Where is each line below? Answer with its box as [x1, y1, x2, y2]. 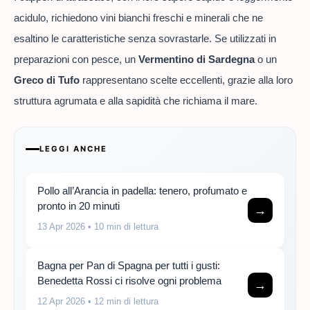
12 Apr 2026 [37, 296, 85, 307]
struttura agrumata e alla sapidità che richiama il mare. [14, 94, 257, 107]
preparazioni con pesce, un [14, 53, 138, 65]
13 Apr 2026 [37, 221, 85, 232]
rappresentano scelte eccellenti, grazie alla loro [80, 73, 293, 86]
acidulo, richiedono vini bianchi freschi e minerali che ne [14, 11, 263, 24]
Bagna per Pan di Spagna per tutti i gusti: [37, 259, 220, 272]
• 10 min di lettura [85, 221, 158, 232]
